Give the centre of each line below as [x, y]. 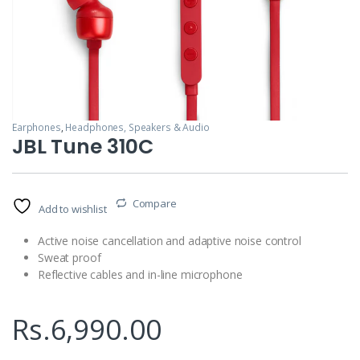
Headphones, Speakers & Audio [137, 127]
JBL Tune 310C [83, 146]
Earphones [37, 127]
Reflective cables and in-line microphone [140, 274]
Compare [154, 203]
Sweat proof [70, 257]
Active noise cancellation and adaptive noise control [170, 240]
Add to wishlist [72, 209]
